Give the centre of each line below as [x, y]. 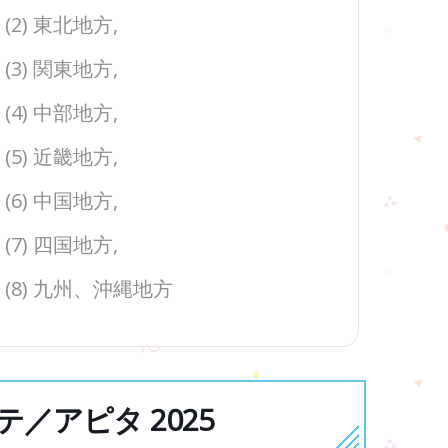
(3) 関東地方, [61, 68]
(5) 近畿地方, [61, 156]
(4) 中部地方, [61, 112]
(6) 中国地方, [61, 200]
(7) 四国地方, [61, 244]
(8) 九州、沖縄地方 [89, 288]
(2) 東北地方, [61, 24]
